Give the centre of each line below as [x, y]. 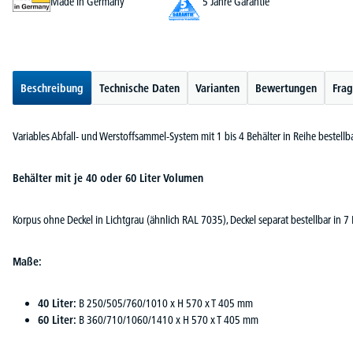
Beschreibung [52, 88]
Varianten [217, 88]
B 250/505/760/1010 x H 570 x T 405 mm [165, 303]
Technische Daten [139, 88]
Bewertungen [286, 88]
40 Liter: [57, 303]
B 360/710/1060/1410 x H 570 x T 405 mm [167, 320]
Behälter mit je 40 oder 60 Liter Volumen [108, 178]
